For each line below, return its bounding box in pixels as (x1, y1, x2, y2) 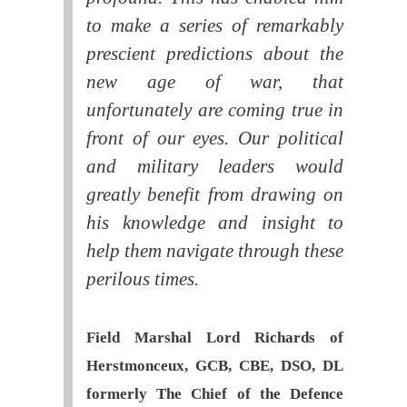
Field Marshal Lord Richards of (86, 328, 343, 346)
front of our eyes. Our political (86, 126, 343, 149)
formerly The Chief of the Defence (86, 384, 343, 402)
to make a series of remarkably (86, 14, 343, 36)
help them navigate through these (86, 239, 343, 262)
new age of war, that (86, 70, 343, 93)
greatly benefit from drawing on (86, 183, 343, 205)
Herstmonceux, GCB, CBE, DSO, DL (86, 356, 343, 374)
